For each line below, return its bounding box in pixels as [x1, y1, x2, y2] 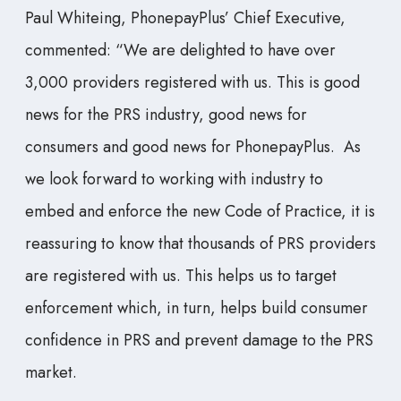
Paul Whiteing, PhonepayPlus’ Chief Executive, [25, 6, 346, 30]
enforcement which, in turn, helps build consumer [25, 296, 368, 320]
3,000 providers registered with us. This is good [25, 71, 360, 95]
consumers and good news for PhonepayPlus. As [25, 135, 361, 159]
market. [25, 361, 77, 385]
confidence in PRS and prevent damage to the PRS [25, 328, 373, 353]
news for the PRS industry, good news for [25, 103, 307, 127]
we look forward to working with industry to [25, 167, 323, 192]
